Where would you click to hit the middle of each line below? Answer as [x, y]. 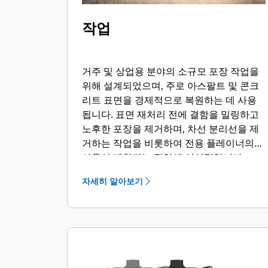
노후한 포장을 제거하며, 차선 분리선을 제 [170, 129]
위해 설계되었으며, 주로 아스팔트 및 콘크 [170, 86]
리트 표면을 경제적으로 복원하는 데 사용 [169, 100]
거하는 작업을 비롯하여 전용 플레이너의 [168, 143]
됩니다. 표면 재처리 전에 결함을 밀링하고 [170, 114]
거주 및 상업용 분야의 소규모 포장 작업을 [170, 71]
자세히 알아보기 [112, 181]
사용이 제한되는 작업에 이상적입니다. [163, 157]
